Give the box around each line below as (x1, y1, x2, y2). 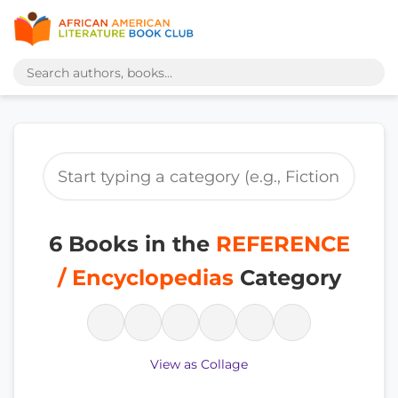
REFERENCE (215, 231, 350, 257)
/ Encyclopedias (57, 265, 234, 291)
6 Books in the (48, 231, 216, 257)
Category (233, 265, 341, 291)
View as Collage (150, 356, 248, 372)
